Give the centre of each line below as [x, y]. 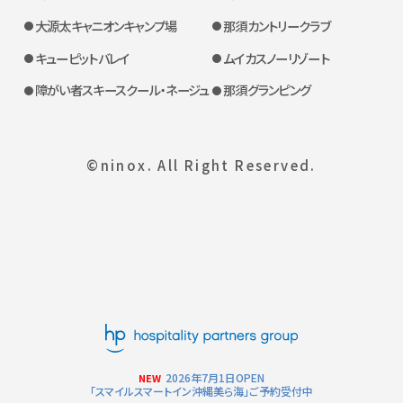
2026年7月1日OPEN [215, 378]
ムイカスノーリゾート [276, 58]
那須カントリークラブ [276, 25]
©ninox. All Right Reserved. [201, 165]
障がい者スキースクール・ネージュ [122, 90]
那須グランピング [267, 90]
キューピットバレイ [82, 58]
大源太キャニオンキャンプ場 [106, 25]
